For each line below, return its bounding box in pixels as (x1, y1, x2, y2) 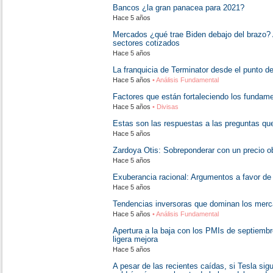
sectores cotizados (113, 38, 180, 48)
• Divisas (151, 103, 179, 110)
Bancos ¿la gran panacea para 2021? (113, 3, 244, 12)
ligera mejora (113, 235, 158, 244)
